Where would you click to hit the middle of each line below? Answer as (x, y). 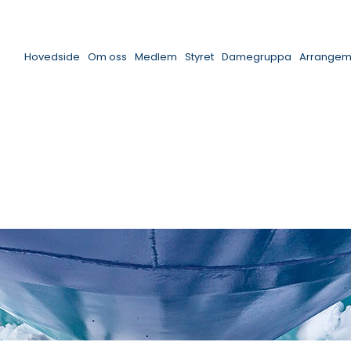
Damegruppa (257, 57)
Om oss (107, 57)
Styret (199, 57)
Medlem (156, 57)
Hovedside (52, 57)
